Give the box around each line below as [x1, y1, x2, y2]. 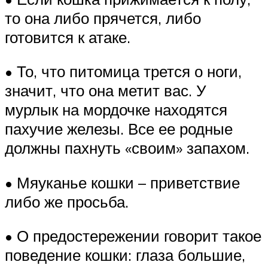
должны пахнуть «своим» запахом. [5, 138, 249, 158]
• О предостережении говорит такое [5, 226, 261, 246]
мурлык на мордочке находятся [5, 100, 227, 120]
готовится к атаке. [5, 27, 130, 47]
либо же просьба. [5, 191, 129, 211]
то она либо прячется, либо [5, 8, 201, 28]
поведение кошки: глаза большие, [5, 245, 245, 265]
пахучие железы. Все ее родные [5, 119, 233, 139]
